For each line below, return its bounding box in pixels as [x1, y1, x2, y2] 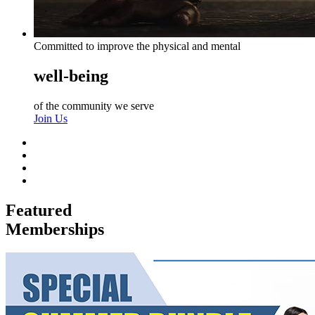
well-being [34, 66, 108, 85]
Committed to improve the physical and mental [34, 39, 240, 52]
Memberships [6, 219, 104, 238]
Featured [6, 200, 72, 219]
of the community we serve [34, 99, 154, 112]
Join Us [34, 112, 67, 124]
